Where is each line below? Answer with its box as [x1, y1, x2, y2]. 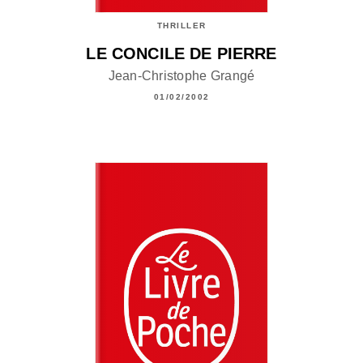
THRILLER [156, 21, 207, 31]
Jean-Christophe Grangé [108, 69, 255, 83]
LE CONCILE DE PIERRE [86, 45, 277, 63]
